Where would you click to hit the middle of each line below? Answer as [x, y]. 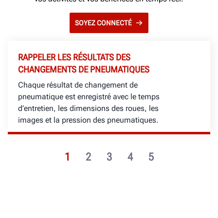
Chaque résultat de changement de [78, 85]
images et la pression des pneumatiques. [88, 120]
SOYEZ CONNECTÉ [104, 23]
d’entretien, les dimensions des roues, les [88, 108]
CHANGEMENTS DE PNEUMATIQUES [84, 69]
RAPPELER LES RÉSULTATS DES [74, 57]
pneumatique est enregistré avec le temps [89, 96]
